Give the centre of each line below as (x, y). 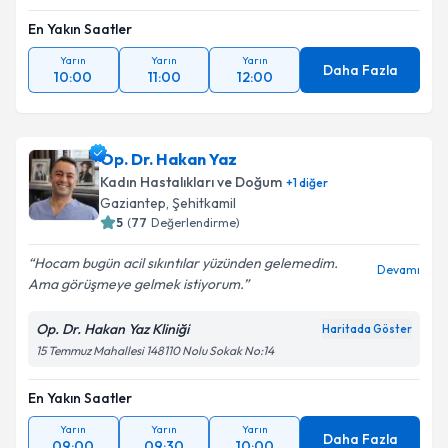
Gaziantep (133, 203)
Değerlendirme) (195, 222)
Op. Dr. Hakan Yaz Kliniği (112, 329)
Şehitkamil (204, 203)
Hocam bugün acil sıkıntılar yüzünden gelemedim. (186, 263)
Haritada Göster (367, 329)
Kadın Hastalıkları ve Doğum (191, 182)
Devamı (398, 269)
